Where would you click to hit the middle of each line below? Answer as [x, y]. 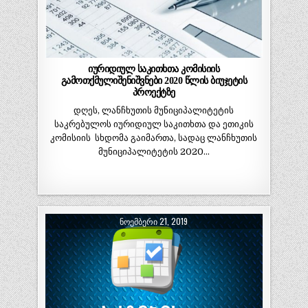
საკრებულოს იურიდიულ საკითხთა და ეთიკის [154, 124]
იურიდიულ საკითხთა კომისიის [154, 68]
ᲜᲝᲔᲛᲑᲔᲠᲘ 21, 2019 [154, 221]
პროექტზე [154, 92]
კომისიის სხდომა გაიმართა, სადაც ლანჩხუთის [154, 137]
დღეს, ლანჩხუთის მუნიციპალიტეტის [154, 110]
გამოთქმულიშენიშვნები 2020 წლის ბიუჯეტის [154, 80]
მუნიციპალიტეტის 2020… [154, 151]
